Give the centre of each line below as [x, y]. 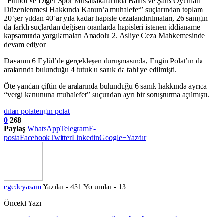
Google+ [113, 137]
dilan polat [20, 111]
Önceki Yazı [23, 203]
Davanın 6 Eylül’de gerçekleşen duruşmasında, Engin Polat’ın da [103, 61]
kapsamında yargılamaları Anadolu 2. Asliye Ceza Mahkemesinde [104, 35]
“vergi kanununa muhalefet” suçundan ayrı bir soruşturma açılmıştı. [107, 94]
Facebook [35, 137]
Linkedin [85, 137]
